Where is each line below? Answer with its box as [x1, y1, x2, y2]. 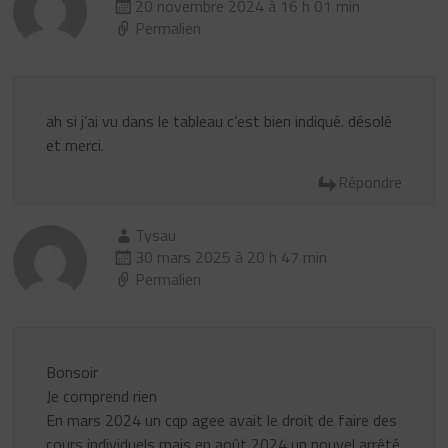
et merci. [46, 132, 105, 157]
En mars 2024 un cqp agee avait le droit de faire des [46, 407, 398, 432]
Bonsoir [46, 359, 99, 384]
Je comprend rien [46, 383, 158, 408]
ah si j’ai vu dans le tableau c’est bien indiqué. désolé [46, 108, 393, 133]
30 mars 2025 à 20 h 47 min [135, 244, 328, 269]
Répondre [337, 169, 402, 194]
